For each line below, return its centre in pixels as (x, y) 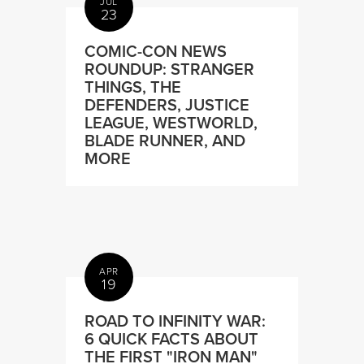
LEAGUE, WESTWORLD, (171, 122)
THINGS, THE (133, 86)
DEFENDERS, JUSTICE (167, 104)
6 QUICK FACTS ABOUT (172, 338)
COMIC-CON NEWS (156, 50)
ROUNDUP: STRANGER (170, 68)
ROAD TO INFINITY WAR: (175, 320)
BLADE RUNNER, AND (165, 140)
